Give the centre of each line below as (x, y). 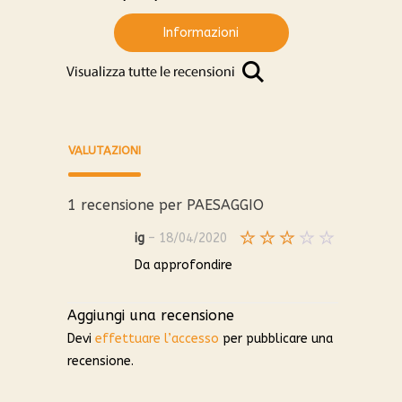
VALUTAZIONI (105, 151)
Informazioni (201, 33)
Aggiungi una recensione (151, 316)
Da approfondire (184, 266)
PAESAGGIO (225, 205)
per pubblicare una (276, 339)
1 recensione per (127, 205)
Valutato (281, 262)
